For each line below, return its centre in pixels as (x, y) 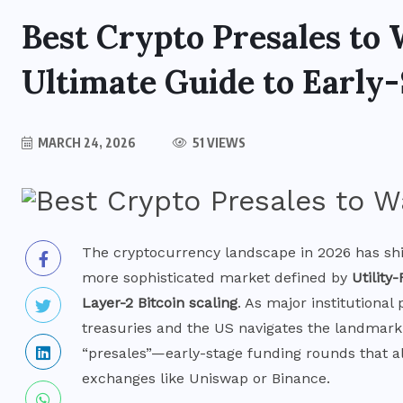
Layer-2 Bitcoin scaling (160, 302)
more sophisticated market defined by (217, 277)
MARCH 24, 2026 (85, 142)
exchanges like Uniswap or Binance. (206, 378)
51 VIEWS (218, 142)
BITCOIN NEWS (238, 366)
